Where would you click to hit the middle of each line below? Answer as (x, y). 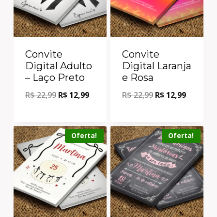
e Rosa (138, 77)
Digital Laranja (157, 66)
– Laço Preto (55, 77)
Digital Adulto (59, 66)
